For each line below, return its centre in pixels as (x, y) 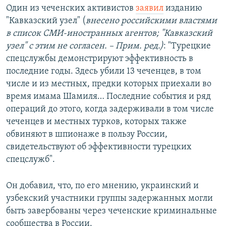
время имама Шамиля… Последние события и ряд (108, 97)
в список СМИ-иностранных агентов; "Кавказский (109, 34)
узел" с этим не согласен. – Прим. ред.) (85, 46)
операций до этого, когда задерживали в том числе (110, 109)
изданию (183, 9)
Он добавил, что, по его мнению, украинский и (102, 186)
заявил (150, 9)
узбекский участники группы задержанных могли (109, 199)
